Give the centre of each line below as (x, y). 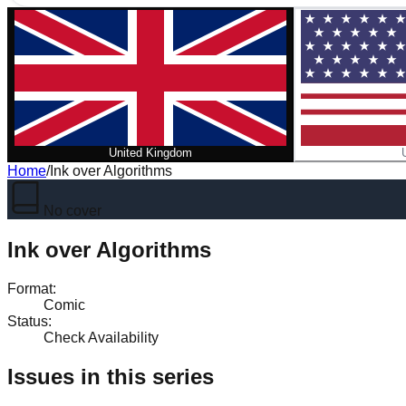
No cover (72, 211)
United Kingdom (150, 153)
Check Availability (101, 337)
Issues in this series (111, 376)
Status (28, 321)
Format (30, 288)
